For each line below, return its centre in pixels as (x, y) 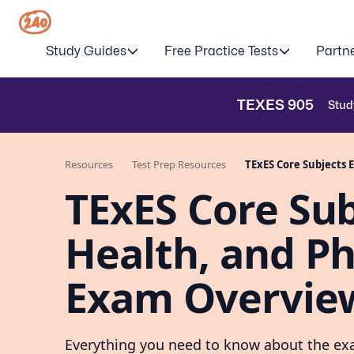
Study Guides (86, 51)
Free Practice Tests (221, 51)
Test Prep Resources (180, 164)
